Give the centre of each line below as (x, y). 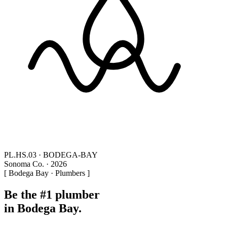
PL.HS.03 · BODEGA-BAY (51, 155)
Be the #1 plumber (52, 194)
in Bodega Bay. (43, 208)
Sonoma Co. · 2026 (35, 164)
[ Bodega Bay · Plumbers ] (47, 173)
